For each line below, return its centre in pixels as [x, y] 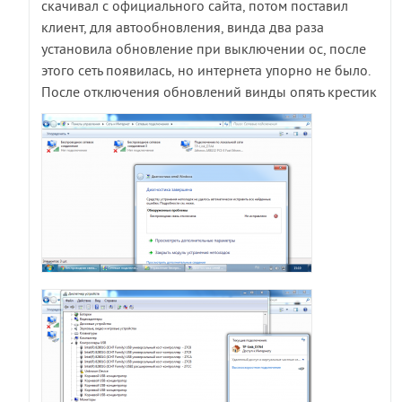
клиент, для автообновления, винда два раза [183, 28]
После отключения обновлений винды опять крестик [210, 93]
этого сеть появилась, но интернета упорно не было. [206, 71]
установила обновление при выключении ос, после [204, 50]
